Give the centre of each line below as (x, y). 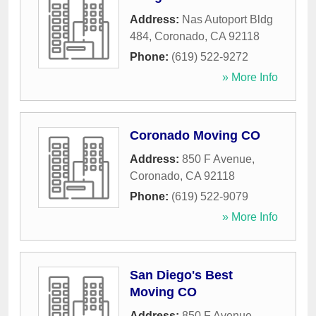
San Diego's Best (181, 275)
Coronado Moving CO (195, 136)
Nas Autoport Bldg (227, 20)
